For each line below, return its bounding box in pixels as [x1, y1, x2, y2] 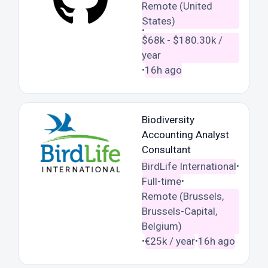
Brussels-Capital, [141, 205, 217, 217]
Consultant [141, 143, 191, 156]
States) [141, 14, 175, 27]
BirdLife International [141, 160, 236, 172]
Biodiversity [141, 113, 194, 126]
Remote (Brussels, [141, 190, 224, 202]
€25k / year [144, 234, 195, 247]
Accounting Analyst [141, 128, 229, 141]
